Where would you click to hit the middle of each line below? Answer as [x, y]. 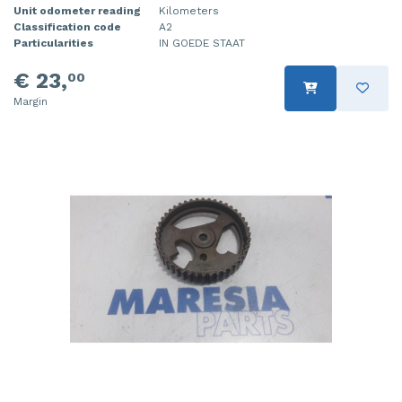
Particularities [53, 43]
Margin [31, 101]
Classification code [67, 26]
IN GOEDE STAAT [202, 43]
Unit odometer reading [77, 10]
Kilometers [189, 10]
